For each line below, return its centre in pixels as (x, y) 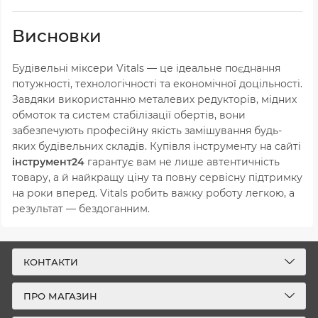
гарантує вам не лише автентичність (182, 161)
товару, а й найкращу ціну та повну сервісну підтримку (157, 177)
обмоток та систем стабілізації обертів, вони (129, 115)
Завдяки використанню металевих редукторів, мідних (154, 99)
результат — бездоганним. (81, 208)
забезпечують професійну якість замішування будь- (147, 130)
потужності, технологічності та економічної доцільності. (157, 83)
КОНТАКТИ (51, 262)
